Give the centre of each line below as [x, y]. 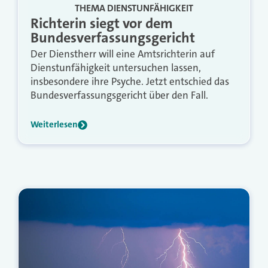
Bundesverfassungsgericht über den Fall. [119, 95]
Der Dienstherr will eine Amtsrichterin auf [123, 54]
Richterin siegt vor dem [102, 24]
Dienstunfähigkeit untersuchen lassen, [116, 68]
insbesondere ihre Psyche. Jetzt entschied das [130, 82]
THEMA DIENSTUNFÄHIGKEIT [134, 8]
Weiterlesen [54, 125]
